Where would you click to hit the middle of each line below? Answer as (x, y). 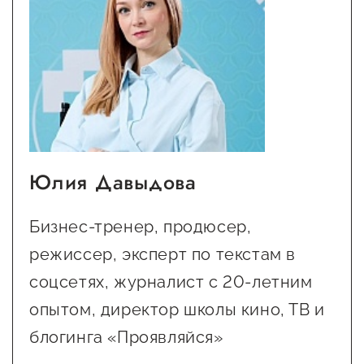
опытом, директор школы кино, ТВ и (177, 309)
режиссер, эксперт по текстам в (163, 254)
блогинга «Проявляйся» (126, 337)
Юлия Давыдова (113, 182)
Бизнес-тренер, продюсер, (141, 226)
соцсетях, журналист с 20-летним (171, 282)
